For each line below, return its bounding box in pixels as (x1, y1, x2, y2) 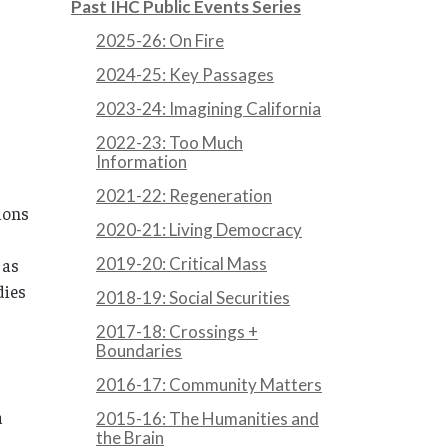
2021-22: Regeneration (96, 185, 272, 206)
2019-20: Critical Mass (96, 253, 267, 274)
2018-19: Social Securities (96, 287, 290, 308)
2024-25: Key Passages (96, 64, 274, 85)
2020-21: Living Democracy (96, 219, 302, 240)
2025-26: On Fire (96, 30, 224, 51)
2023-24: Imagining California (96, 98, 321, 119)
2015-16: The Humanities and (96, 408, 319, 429)
